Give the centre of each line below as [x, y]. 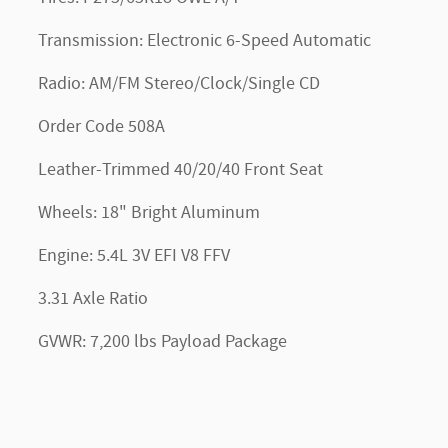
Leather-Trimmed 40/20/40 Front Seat [180, 169]
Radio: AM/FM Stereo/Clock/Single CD [179, 83]
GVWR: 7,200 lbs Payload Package [162, 341]
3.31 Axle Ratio [93, 298]
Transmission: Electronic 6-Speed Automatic [204, 40]
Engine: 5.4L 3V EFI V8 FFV [134, 255]
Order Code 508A [101, 126]
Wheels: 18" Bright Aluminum [149, 212]
